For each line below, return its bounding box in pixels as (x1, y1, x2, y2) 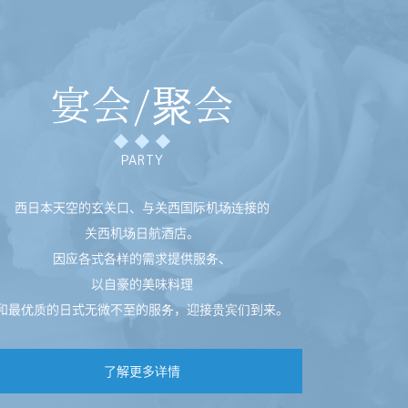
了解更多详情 (104, 361, 180, 380)
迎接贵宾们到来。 (187, 299, 289, 318)
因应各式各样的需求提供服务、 (53, 248, 231, 267)
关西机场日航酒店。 (85, 222, 199, 241)
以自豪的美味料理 (91, 273, 193, 292)
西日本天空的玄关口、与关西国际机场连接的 (15, 197, 270, 216)
